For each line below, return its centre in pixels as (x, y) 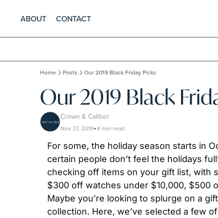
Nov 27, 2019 (77, 128)
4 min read (111, 128)
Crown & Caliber (85, 116)
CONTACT (73, 18)
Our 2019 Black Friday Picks (120, 72)
